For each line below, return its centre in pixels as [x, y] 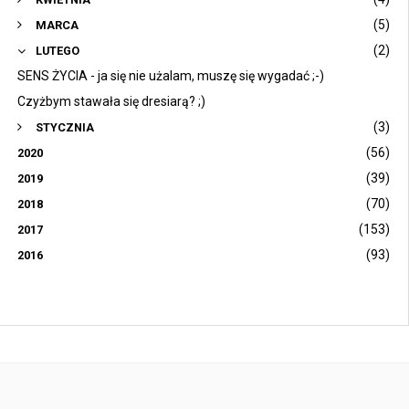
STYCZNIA [65, 128]
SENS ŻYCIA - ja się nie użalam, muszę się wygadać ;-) [171, 76]
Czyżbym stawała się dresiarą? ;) [111, 102]
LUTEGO [58, 51]
